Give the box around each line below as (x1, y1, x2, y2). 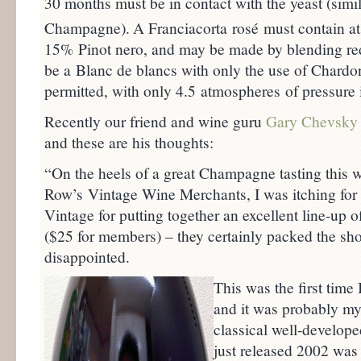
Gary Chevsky (266, 110, 358, 132)
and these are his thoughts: (44, 131, 214, 153)
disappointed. (44, 246, 130, 268)
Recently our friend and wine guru (44, 110, 266, 132)
